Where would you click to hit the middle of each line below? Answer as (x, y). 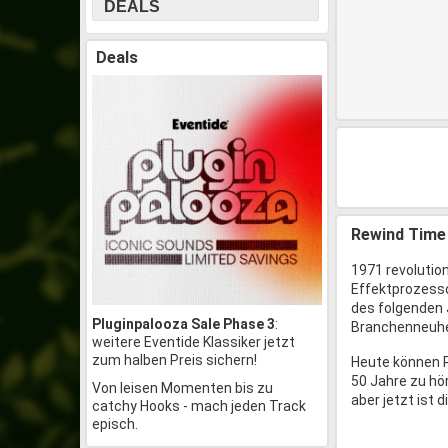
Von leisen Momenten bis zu (182, 388)
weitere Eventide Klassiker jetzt (193, 342)
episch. (115, 424)
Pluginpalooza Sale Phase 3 (183, 324)
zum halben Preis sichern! (174, 360)
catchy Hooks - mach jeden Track (199, 406)
